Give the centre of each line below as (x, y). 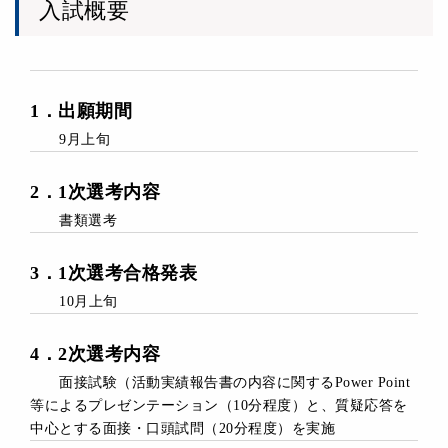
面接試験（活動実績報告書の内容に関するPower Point (220, 382)
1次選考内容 (109, 191)
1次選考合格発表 (127, 272)
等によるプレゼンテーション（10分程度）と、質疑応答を (219, 405)
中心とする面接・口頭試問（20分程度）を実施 (182, 428)
